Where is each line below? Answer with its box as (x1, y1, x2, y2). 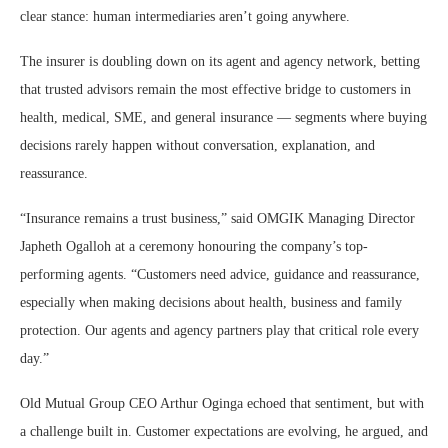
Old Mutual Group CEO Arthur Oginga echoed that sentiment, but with (20, 396, 424, 412)
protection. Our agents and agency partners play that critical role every (20, 323, 419, 339)
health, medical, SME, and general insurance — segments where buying (20, 110, 427, 126)
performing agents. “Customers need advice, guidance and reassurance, (20, 267, 420, 283)
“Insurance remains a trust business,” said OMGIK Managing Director (20, 211, 415, 227)
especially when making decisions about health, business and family (20, 295, 402, 311)
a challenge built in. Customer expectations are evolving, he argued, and (20, 424, 428, 440)
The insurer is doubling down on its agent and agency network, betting (20, 54, 420, 70)
